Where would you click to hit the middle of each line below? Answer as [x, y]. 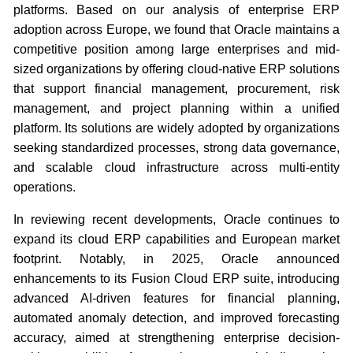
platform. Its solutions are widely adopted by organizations [176, 128]
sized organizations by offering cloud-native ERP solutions [176, 69]
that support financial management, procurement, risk [176, 88]
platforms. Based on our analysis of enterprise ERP [176, 9]
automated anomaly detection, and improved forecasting [176, 318]
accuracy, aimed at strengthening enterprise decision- [176, 337]
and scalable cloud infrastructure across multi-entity [176, 167]
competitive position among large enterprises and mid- [176, 49]
